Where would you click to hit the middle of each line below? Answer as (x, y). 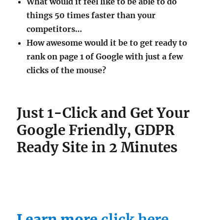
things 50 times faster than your (91, 15)
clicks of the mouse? (67, 70)
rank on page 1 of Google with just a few (105, 56)
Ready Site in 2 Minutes (97, 147)
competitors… (55, 29)
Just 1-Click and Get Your (103, 113)
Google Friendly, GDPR (96, 130)
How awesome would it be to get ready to (107, 42)
